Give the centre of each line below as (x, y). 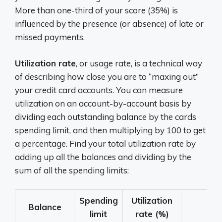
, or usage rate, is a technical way (139, 63)
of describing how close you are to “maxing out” (107, 76)
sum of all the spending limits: (72, 170)
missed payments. (50, 37)
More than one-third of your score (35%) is (96, 10)
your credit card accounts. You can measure (99, 90)
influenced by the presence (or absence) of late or (109, 24)
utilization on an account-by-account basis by (103, 103)
